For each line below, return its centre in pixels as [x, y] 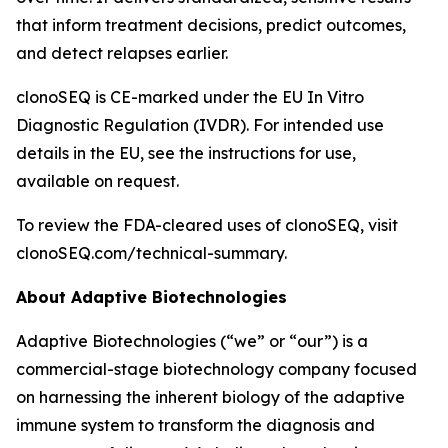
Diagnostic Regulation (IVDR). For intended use [200, 125]
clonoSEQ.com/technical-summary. [151, 253]
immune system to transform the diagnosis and [195, 425]
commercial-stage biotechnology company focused [216, 369]
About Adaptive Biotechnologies [151, 297]
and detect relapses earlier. [122, 53]
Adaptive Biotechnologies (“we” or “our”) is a [192, 341]
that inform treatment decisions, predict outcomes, [211, 25]
